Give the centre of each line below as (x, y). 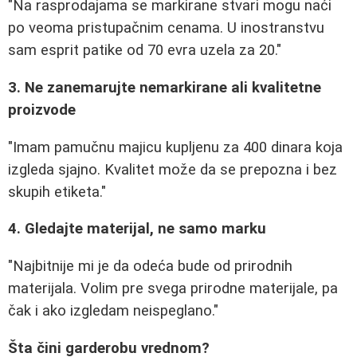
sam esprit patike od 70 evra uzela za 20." (145, 51)
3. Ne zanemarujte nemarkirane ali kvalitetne (165, 87)
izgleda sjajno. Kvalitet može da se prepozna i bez (173, 169)
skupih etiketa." (57, 192)
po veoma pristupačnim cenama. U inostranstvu (166, 28)
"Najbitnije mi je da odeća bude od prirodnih (150, 266)
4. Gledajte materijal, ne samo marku (137, 229)
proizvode (42, 110)
